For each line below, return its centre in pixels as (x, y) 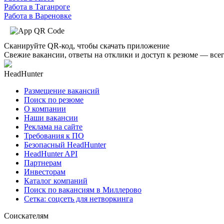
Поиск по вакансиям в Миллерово (83, 189)
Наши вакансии (51, 117)
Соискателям (26, 215)
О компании (45, 108)
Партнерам (43, 162)
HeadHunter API (51, 153)
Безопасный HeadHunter (65, 144)
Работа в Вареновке (38, 15)
